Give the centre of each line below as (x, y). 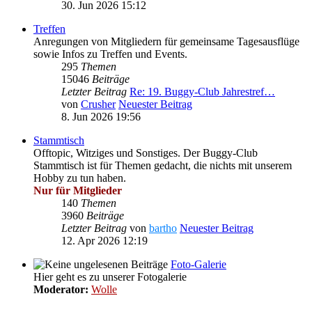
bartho (163, 228)
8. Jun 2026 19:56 (101, 116)
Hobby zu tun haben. (80, 178)
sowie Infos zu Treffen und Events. (110, 54)
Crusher (98, 104)
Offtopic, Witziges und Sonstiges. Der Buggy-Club (146, 153)
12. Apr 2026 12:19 (104, 240)
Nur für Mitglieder (78, 190)
